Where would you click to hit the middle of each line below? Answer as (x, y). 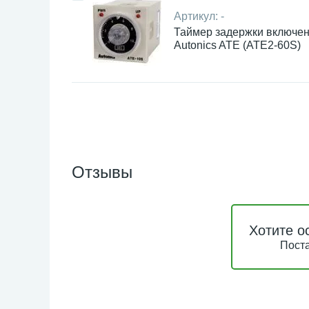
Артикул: (197, 16)
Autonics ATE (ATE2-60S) (237, 45)
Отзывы (102, 172)
